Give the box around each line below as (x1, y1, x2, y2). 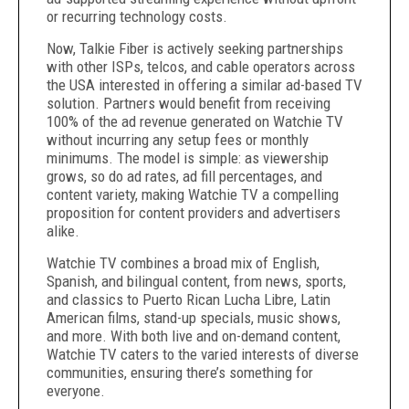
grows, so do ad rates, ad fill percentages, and (47, 167, 322, 185)
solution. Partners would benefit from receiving (47, 94, 330, 112)
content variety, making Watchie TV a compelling (47, 185, 339, 204)
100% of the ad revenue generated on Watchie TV (47, 112, 343, 131)
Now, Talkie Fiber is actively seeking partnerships (47, 39, 343, 58)
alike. (47, 222, 79, 240)
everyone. (47, 382, 112, 400)
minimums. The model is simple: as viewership (47, 149, 329, 167)
